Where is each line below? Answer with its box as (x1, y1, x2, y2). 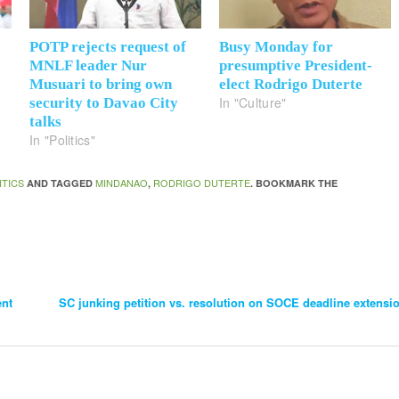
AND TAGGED (24, 175, 96, 190)
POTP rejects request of (29, 37, 187, 55)
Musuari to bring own (29, 75, 173, 93)
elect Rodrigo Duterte (219, 75, 362, 93)
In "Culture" (219, 93, 287, 111)
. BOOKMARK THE (250, 175, 338, 190)
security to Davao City (29, 94, 179, 111)
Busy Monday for (219, 37, 333, 55)
